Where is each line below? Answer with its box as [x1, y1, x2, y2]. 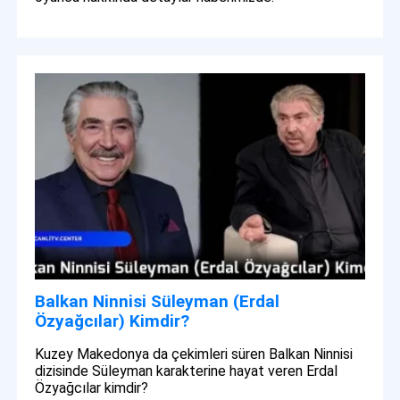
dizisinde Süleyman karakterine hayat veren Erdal [35, 362, 338, 379]
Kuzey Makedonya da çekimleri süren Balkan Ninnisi [35, 345, 354, 362]
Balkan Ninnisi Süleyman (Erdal [35, 290, 280, 312]
